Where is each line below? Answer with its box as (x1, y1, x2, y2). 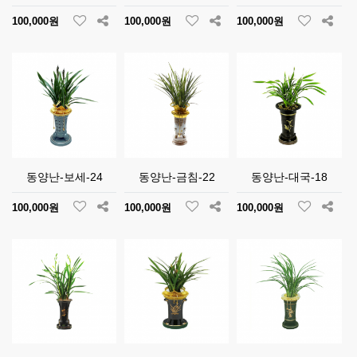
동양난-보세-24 (25, 170, 103, 183)
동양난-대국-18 (251, 170, 328, 183)
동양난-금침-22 (138, 170, 215, 183)
